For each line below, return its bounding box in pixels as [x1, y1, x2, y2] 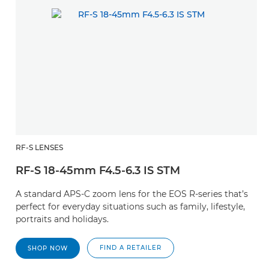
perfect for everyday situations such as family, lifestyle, [16, 201, 245, 212]
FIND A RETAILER [100, 244, 162, 252]
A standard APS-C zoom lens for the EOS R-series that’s [16, 189, 248, 199]
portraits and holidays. [16, 214, 109, 225]
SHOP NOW [28, 244, 68, 252]
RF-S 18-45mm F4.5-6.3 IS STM [16, 164, 180, 177]
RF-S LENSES [16, 143, 63, 152]
